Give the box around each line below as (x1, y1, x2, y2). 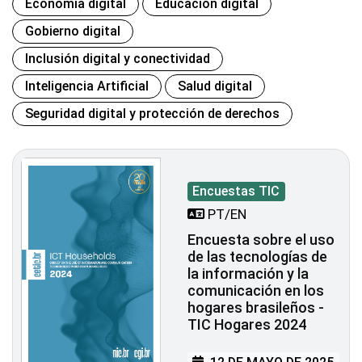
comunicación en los (187, 281, 324, 299)
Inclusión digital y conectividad (25, 50, 210, 66)
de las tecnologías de (187, 247, 327, 265)
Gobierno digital (25, 23, 120, 39)
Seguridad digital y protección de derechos (25, 105, 280, 121)
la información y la (187, 264, 309, 282)
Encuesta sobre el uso (187, 230, 335, 248)
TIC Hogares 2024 (187, 315, 306, 333)
